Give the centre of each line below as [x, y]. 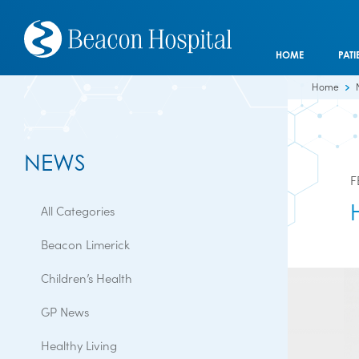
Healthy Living [79, 345]
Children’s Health [87, 278]
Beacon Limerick [85, 244]
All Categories [78, 210]
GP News [65, 311]
